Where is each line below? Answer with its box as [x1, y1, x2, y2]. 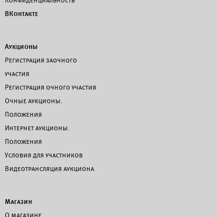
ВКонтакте [5, 10, 38, 17]
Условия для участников [5, 151, 83, 159]
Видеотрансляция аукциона [5, 165, 94, 172]
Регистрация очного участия [5, 83, 96, 91]
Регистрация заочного [5, 56, 77, 64]
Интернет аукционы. [5, 124, 70, 132]
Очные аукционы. [5, 97, 62, 105]
